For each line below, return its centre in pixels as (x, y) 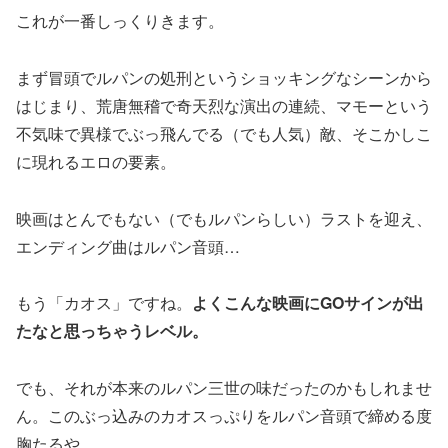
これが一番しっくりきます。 (120, 21)
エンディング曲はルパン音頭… (128, 246)
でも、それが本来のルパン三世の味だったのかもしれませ (224, 388)
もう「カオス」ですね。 (104, 303)
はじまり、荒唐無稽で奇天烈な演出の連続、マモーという (224, 105)
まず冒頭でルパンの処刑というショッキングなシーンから (224, 77)
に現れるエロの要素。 (96, 161)
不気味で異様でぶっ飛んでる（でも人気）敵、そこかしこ (224, 133)
